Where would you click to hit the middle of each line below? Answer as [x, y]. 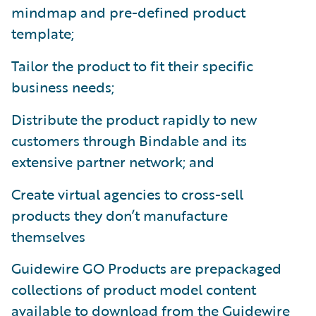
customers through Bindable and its [129, 140]
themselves [48, 236]
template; [43, 33]
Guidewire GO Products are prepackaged [146, 268]
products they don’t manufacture [120, 215]
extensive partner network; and [113, 161]
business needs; [63, 86]
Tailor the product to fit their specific [132, 65]
